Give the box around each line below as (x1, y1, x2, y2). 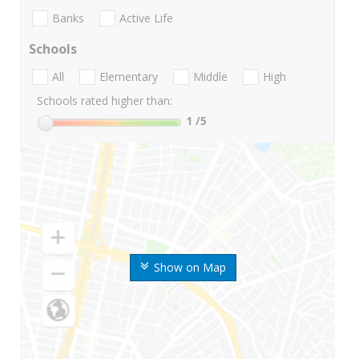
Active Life (119, 10, 173, 26)
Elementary (99, 69, 158, 85)
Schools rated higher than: (37, 93, 172, 109)
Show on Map (153, 260, 226, 276)
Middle (193, 69, 228, 85)
